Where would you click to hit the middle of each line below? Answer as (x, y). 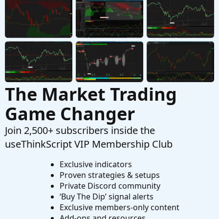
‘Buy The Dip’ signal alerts (106, 196)
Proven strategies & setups (109, 175)
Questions (46, 9)
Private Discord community (110, 186)
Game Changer (70, 113)
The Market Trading (91, 94)
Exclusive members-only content (119, 207)
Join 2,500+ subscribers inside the (80, 130)
